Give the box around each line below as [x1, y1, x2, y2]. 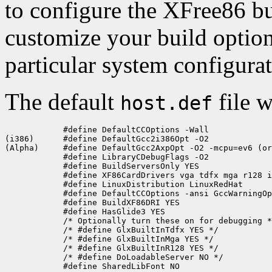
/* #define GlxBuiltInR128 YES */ [5, 243, 219, 253]
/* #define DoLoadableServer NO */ [5, 252, 223, 262]
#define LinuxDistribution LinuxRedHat [5, 179, 243, 189]
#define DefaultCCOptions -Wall [5, 124, 209, 134]
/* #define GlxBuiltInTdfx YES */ [5, 225, 219, 234]
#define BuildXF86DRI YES [5, 197, 180, 207]
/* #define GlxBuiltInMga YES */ [5, 234, 214, 243]
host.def [120, 92, 212, 114]
